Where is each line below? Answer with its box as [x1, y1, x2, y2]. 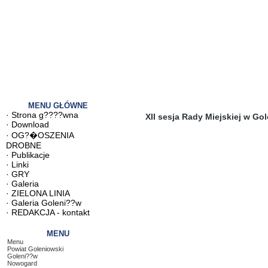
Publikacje [11, 150, 50, 160]
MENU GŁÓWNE [28, 101, 88, 110]
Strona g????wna [11, 110, 78, 120]
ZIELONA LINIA [11, 188, 70, 198]
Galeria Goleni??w [11, 198, 81, 208]
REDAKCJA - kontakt [11, 208, 90, 217]
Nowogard [7, 260, 37, 267]
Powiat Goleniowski [7, 245, 63, 252]
